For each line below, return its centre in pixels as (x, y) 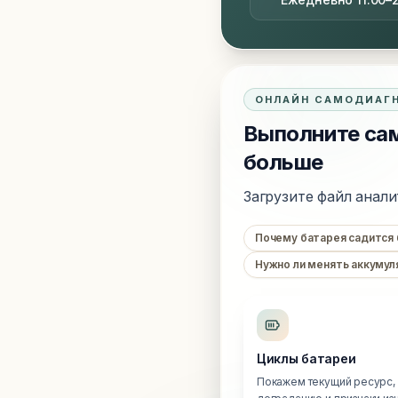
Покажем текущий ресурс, (326, 382)
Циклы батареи (306, 358)
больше (283, 162)
